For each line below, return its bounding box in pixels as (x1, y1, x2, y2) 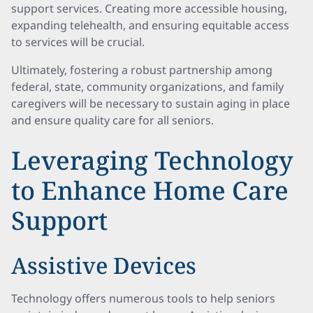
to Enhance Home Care (11, 173, 289, 208)
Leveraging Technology (11, 143, 293, 177)
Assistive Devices (11, 250, 196, 280)
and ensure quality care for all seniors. (11, 112, 214, 128)
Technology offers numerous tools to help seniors (11, 291, 275, 306)
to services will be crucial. (11, 34, 145, 50)
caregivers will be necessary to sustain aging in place (11, 96, 290, 111)
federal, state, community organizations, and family (11, 79, 284, 94)
